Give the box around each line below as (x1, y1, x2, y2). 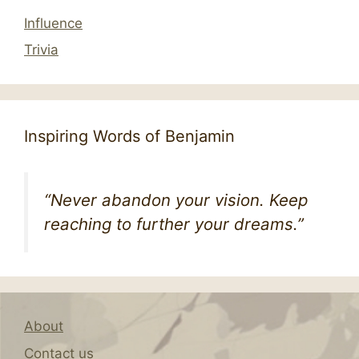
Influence (24, 14, 83, 31)
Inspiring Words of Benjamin (24, 127, 235, 147)
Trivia (24, 42, 58, 58)
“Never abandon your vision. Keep (44, 190, 308, 211)
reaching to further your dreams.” (44, 214, 304, 235)
